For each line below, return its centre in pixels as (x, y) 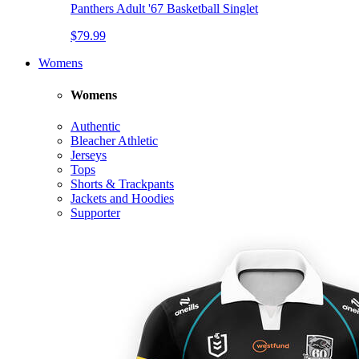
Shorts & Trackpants (122, 184)
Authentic (95, 126)
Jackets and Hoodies (122, 198)
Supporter (95, 212)
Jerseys (89, 155)
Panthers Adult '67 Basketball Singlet (164, 9)
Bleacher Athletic (114, 140)
